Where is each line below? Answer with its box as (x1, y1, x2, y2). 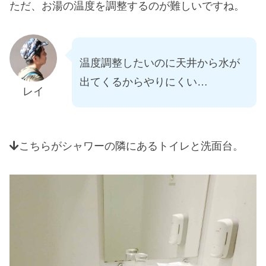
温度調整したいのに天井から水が (80, 57, 240, 69)
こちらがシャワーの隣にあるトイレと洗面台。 (19, 140, 243, 152)
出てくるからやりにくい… (80, 76, 208, 88)
